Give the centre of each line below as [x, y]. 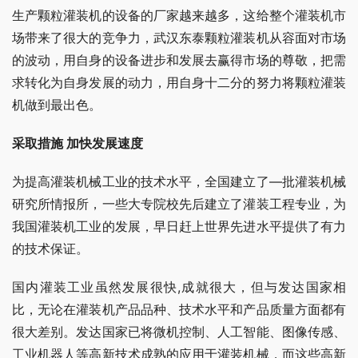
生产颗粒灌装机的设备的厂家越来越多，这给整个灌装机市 [179, 16]
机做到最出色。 [57, 105]
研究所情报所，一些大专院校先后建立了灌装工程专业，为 [179, 204]
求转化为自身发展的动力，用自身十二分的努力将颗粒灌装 [179, 83]
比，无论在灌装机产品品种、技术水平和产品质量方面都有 [179, 310]
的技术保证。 [50, 249]
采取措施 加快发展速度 [78, 143]
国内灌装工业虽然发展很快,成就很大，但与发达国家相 [179, 287]
